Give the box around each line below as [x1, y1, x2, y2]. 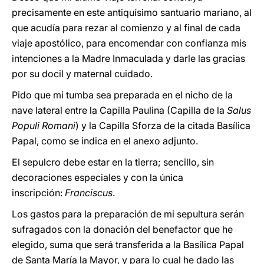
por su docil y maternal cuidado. [12, 68, 153, 80]
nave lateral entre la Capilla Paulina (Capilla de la [12, 104, 227, 116]
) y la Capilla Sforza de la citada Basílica [75, 120, 250, 131]
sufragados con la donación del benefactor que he [12, 223, 233, 235]
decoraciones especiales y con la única [12, 171, 183, 183]
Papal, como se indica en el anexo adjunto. [12, 135, 198, 147]
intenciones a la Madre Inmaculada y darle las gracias [12, 52, 245, 64]
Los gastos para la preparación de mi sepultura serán [12, 208, 244, 220]
